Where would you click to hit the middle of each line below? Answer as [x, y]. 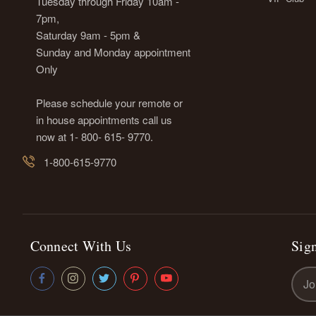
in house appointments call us [104, 119]
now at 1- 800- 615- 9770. [94, 136]
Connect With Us [81, 245]
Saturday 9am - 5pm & [88, 35]
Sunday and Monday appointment [113, 51]
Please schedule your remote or [109, 102]
